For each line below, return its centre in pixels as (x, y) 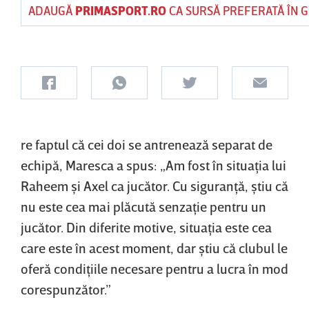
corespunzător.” (66, 289)
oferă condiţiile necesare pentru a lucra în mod (154, 268)
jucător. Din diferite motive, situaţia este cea (146, 227)
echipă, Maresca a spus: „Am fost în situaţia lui (153, 165)
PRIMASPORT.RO (121, 10)
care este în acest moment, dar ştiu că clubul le (154, 248)
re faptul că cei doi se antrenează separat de (147, 144)
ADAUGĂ (52, 10)
